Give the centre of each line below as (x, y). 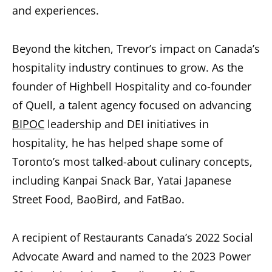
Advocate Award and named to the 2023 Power (131, 256)
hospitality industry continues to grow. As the (128, 67)
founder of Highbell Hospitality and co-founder (132, 86)
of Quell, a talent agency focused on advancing (132, 105)
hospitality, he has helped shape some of (117, 143)
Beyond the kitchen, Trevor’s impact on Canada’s (136, 49)
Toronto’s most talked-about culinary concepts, (132, 161)
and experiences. (56, 10)
